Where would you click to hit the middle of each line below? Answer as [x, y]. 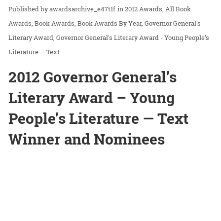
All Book [178, 9]
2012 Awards [144, 9]
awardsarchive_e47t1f [82, 9]
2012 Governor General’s [92, 77]
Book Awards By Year [110, 23]
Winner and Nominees [87, 139]
